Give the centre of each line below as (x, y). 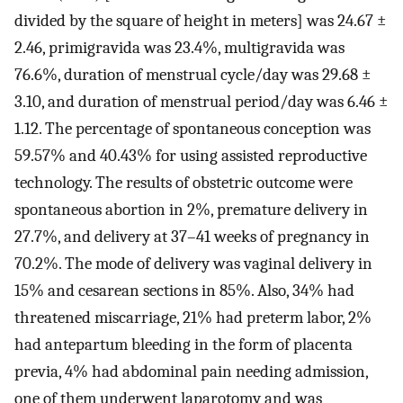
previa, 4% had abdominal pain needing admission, (191, 371)
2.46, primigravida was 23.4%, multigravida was (179, 47)
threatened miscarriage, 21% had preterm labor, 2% (193, 317)
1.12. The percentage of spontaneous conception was (193, 128)
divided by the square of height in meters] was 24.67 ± (201, 20)
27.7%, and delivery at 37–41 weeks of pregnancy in (192, 236)
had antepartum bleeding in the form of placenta (184, 344)
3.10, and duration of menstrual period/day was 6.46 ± (201, 101)
